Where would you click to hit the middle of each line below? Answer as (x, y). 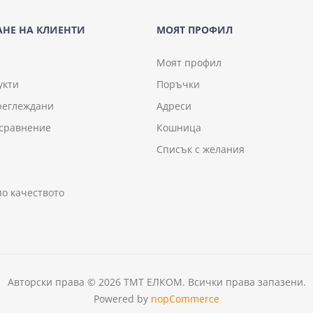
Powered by (122, 298)
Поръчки (178, 84)
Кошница (179, 127)
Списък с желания (201, 149)
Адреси (174, 105)
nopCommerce (185, 298)
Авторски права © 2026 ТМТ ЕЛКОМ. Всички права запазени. (156, 282)
